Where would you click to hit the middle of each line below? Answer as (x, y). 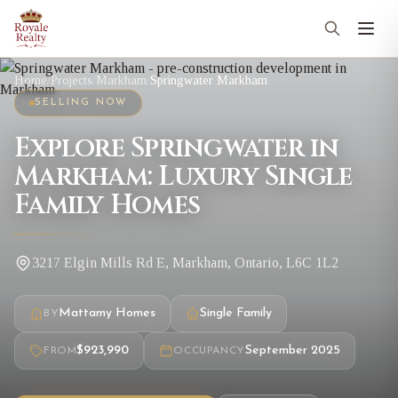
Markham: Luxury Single (183, 177)
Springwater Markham (209, 80)
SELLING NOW (81, 103)
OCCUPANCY (209, 351)
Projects (72, 80)
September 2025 (292, 350)
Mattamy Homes (107, 313)
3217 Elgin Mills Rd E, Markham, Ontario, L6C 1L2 (185, 263)
